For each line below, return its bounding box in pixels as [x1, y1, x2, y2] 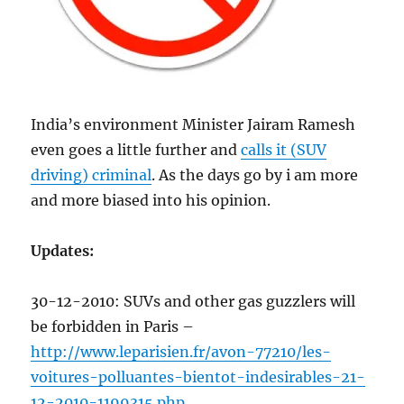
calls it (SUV [241, 141, 327, 159]
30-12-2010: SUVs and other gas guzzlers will [31, 292, 356, 310]
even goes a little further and [31, 141, 242, 159]
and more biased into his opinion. [31, 191, 271, 209]
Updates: [31, 242, 95, 260]
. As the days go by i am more [151, 166, 359, 184]
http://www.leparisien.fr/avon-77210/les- [31, 343, 332, 361]
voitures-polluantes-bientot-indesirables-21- [31, 368, 366, 386]
